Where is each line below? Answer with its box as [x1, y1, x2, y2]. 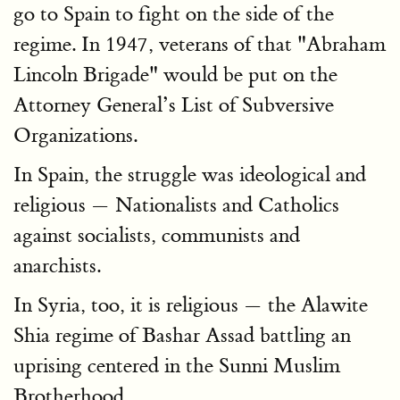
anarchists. [13, 253, 101, 279]
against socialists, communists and [13, 222, 300, 248]
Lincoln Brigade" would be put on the [13, 62, 337, 87]
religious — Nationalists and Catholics [13, 192, 339, 218]
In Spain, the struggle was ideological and [13, 162, 366, 187]
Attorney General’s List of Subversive [13, 92, 334, 118]
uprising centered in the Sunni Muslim [13, 353, 340, 379]
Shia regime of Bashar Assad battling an [13, 322, 351, 348]
